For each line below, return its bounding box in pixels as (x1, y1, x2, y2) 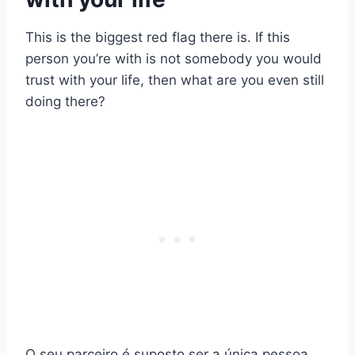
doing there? (25, 94, 105, 110)
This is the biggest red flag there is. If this (25, 29, 290, 46)
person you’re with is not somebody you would (25, 51, 322, 67)
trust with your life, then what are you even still (25, 72, 324, 89)
